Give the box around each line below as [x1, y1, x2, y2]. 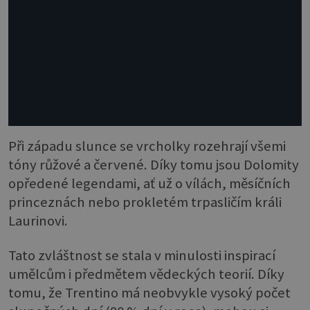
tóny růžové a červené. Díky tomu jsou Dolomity [8, 156, 299, 174]
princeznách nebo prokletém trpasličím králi [8, 193, 282, 212]
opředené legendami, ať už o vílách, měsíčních [8, 174, 291, 193]
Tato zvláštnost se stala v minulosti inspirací [8, 246, 275, 264]
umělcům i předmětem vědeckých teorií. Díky [8, 264, 284, 283]
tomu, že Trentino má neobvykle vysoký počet [8, 283, 291, 302]
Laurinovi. [8, 212, 68, 230]
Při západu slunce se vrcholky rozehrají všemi [8, 137, 286, 156]
